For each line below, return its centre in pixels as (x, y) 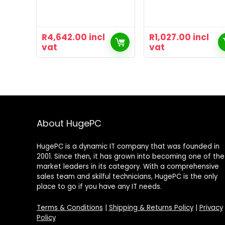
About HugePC (69, 124)
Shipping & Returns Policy (151, 208)
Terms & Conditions (70, 208)
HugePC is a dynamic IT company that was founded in (128, 147)
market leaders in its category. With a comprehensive (128, 167)
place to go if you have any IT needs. (99, 187)
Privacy (211, 208)
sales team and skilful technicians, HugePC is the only (127, 177)
